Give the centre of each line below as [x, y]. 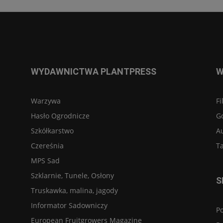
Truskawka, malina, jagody [74, 190]
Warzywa [46, 101]
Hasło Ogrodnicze [60, 115]
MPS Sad [45, 160]
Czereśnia [47, 145]
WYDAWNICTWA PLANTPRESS [94, 71]
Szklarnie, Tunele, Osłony [72, 175]
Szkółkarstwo [52, 130]
